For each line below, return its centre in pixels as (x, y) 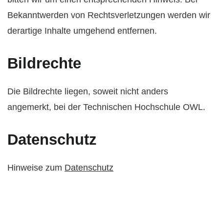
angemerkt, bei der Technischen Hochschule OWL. (106, 107)
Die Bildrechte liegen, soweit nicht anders (88, 92)
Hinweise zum (36, 167)
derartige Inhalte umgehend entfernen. (82, 31)
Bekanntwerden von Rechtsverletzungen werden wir (109, 15)
